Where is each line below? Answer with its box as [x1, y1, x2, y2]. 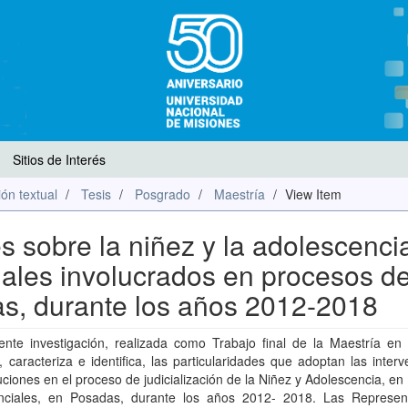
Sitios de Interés [13, 150, 106, 168]
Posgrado [135, 185, 190, 203]
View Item [285, 185, 342, 203]
